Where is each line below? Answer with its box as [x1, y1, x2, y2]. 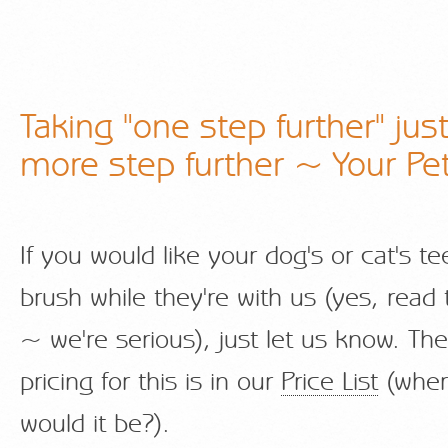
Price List [281, 369, 378, 396]
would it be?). [20, 411, 170, 438]
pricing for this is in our [20, 369, 281, 396]
